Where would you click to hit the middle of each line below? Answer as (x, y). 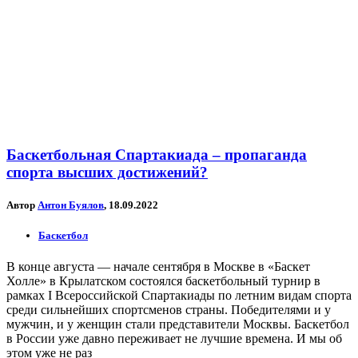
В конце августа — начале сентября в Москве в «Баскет (158, 267)
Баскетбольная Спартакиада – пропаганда (157, 154)
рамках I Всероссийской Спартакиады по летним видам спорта (179, 296)
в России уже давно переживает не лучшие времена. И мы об (174, 339)
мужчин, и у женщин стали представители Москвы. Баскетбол (178, 324)
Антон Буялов (71, 205)
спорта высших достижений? (107, 172)
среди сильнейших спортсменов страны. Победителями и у (169, 310)
